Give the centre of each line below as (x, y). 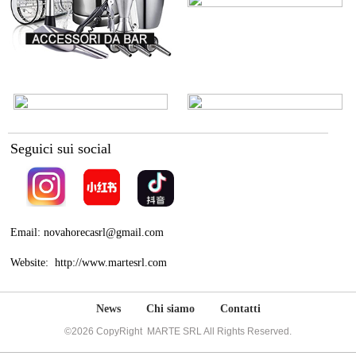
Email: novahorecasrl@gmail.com (87, 232)
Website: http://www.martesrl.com (89, 263)
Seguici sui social (61, 149)
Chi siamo (170, 309)
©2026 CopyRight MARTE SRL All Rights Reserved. (178, 331)
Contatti (240, 309)
